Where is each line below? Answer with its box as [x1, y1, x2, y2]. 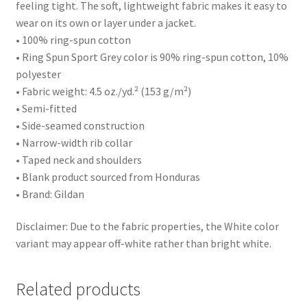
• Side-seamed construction [15, 118, 145, 132]
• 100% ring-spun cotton [15, 32, 131, 47]
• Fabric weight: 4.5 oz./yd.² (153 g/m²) [15, 84, 191, 98]
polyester [15, 66, 61, 81]
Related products [15, 278, 140, 300]
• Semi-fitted [15, 101, 77, 115]
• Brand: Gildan [15, 186, 84, 201]
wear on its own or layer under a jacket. [15, 15, 196, 29]
